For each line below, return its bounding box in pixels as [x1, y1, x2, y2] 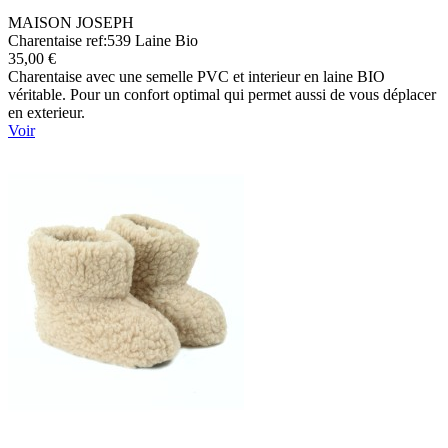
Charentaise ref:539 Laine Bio [8, 32, 198, 50]
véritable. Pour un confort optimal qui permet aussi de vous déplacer [8, 86, 436, 104]
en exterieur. [8, 104, 85, 122]
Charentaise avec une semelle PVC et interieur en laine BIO [8, 68, 385, 86]
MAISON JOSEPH [8, 14, 134, 32]
